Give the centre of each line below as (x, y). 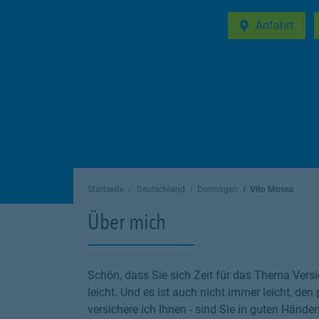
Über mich (127, 221)
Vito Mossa (271, 189)
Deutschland (161, 189)
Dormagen (218, 189)
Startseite (106, 189)
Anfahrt (274, 25)
